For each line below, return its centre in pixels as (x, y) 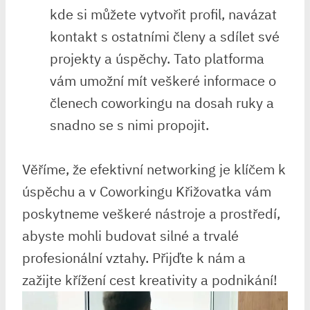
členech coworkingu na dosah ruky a (162, 102)
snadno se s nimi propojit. (129, 125)
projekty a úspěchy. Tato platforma (157, 58)
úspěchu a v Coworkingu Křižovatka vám (147, 191)
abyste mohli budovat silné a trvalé (130, 235)
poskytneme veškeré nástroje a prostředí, (151, 213)
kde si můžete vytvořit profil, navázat (163, 14)
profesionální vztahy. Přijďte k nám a (134, 257)
